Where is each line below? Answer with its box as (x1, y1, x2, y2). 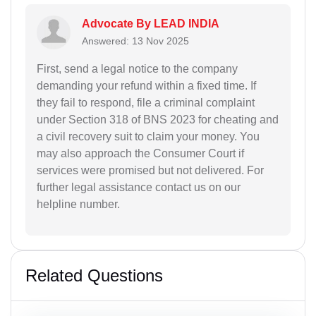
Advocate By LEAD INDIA (82, 17, 219, 30)
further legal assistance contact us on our (37, 181, 241, 193)
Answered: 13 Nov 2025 (82, 35, 189, 47)
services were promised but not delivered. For (37, 164, 264, 176)
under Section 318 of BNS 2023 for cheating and (37, 113, 279, 126)
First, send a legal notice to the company (37, 62, 238, 75)
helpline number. (37, 197, 120, 210)
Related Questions (25, 265, 163, 285)
